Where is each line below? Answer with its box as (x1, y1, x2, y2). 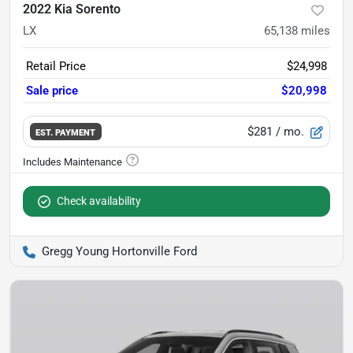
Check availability (57, 195, 141, 207)
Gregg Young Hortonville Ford (42, 244, 197, 258)
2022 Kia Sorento (23, 2, 121, 17)
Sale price (26, 84, 78, 98)
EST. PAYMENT (35, 126, 96, 138)
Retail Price (26, 59, 86, 73)
